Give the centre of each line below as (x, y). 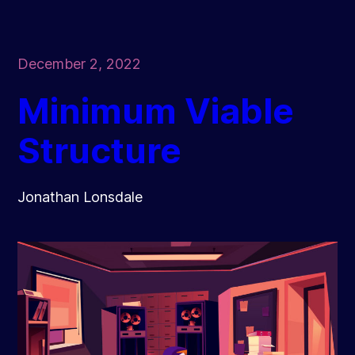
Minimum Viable (156, 111)
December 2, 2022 (80, 64)
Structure (100, 151)
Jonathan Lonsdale (80, 197)
